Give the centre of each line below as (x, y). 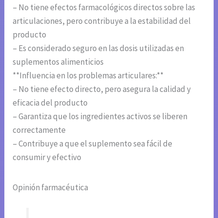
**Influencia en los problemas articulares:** (88, 76)
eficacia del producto (50, 103)
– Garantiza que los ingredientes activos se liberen (100, 117)
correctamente (39, 130)
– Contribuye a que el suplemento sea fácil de (93, 144)
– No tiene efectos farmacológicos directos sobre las (104, 8)
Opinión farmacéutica (51, 188)
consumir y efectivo (47, 157)
